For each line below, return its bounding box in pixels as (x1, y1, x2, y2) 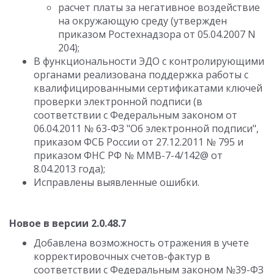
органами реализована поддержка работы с (34, 68, 248, 81)
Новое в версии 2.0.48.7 (9, 217, 126, 230)
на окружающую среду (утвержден (58, 14, 227, 28)
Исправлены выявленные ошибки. (34, 176, 199, 189)
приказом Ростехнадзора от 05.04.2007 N (58, 28, 256, 41)
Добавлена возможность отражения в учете (34, 236, 249, 250)
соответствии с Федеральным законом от (34, 108, 237, 122)
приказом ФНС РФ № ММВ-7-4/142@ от (34, 149, 223, 162)
